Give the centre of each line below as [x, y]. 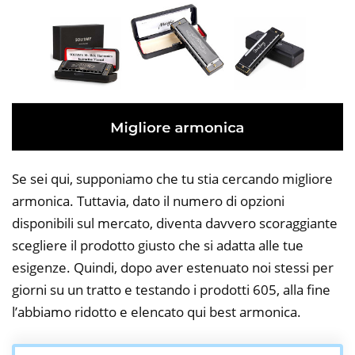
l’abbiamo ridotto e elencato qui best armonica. [157, 312]
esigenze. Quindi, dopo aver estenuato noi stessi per [173, 268]
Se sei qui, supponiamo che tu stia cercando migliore [172, 179]
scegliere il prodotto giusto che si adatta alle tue [158, 246]
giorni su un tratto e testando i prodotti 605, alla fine [171, 290]
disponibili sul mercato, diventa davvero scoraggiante [175, 223]
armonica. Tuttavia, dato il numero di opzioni [148, 201]
